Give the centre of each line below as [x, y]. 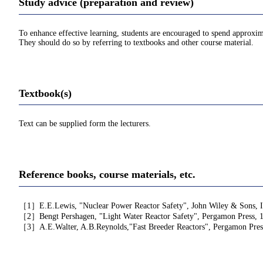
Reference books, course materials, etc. [107, 175]
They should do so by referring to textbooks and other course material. [136, 42]
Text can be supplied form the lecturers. [85, 124]
